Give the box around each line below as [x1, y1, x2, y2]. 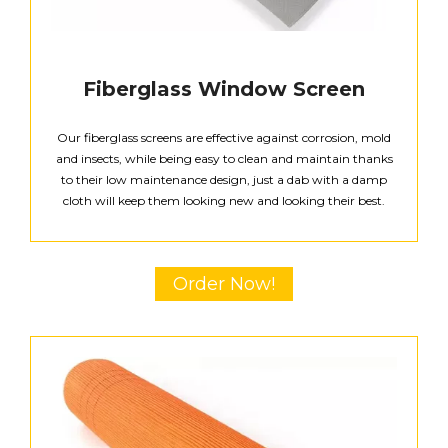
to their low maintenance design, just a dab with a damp [61, 171, 387, 187]
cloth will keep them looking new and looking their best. [63, 192, 385, 208]
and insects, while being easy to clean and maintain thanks [55, 150, 393, 166]
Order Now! [173, 272, 275, 295]
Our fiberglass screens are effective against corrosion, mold [57, 129, 391, 145]
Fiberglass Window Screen [83, 76, 365, 101]
